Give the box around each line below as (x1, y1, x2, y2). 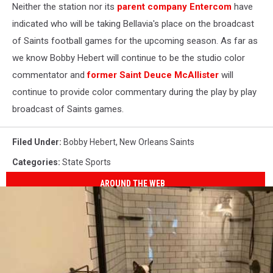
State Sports (62, 157, 111, 167)
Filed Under (12, 137, 59, 147)
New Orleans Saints (119, 137, 194, 147)
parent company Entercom (117, 1, 232, 12)
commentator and (12, 69, 87, 80)
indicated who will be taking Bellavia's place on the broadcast (12, 18, 254, 29)
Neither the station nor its (12, 1, 117, 12)
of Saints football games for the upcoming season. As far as (12, 35, 258, 46)
